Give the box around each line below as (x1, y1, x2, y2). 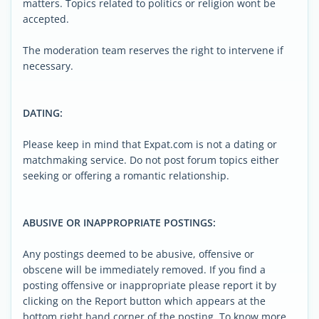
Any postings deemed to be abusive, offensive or (23, 247, 254, 261)
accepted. (23, 12, 69, 26)
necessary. (23, 59, 73, 73)
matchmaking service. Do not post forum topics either (23, 153, 279, 167)
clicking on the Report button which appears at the (23, 294, 266, 308)
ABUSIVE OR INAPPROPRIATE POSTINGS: (23, 216, 216, 229)
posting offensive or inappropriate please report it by (23, 278, 276, 292)
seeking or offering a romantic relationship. (23, 169, 229, 182)
